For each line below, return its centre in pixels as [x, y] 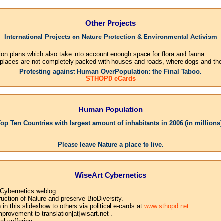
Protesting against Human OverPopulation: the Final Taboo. [110, 72]
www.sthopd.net [166, 206]
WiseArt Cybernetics [110, 175]
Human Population [110, 109]
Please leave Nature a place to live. [110, 145]
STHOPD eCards [110, 79]
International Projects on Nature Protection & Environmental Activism [110, 37]
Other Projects [110, 23]
